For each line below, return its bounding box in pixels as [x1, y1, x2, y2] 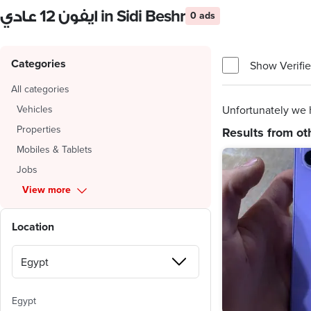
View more [22, 183, 71, 196]
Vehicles [17, 102, 53, 116]
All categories [11, 82, 69, 96]
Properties [17, 122, 61, 136]
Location [12, 219, 54, 235]
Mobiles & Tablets [17, 142, 92, 156]
